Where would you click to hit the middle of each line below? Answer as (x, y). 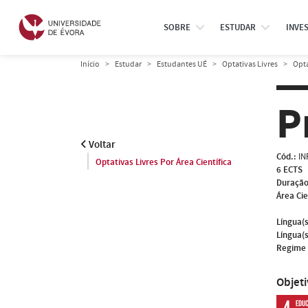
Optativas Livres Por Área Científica (164, 162)
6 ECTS (289, 169)
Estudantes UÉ (182, 64)
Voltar (101, 145)
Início (90, 64)
